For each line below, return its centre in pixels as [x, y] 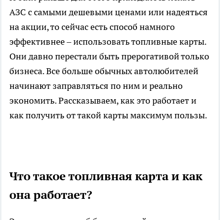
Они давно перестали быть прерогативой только [109, 56]
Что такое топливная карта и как [106, 176]
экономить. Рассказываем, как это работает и [103, 101]
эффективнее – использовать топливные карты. [108, 42]
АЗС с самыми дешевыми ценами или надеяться [109, 12]
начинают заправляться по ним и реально [96, 86]
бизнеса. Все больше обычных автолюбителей [104, 71]
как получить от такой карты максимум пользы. [108, 115]
